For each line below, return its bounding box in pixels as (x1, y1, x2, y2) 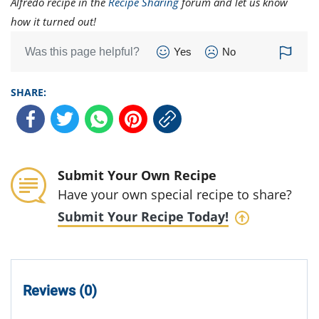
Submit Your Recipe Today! (58, 208, 229, 225)
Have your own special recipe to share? (58, 186, 292, 203)
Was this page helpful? (25, 46, 140, 58)
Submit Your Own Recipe (58, 167, 216, 184)
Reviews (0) (23, 282, 97, 300)
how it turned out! (11, 14, 96, 28)
